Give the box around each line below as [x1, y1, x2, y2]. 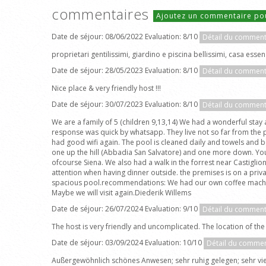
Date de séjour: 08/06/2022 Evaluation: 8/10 [52, 31, 199, 42]
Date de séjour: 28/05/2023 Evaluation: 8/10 [52, 65, 199, 76]
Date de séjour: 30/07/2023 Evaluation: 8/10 [52, 99, 199, 110]
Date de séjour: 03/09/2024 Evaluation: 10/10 [52, 237, 204, 248]
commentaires [52, 4, 153, 24]
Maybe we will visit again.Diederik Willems [52, 188, 191, 198]
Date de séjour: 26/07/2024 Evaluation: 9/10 [52, 204, 199, 214]
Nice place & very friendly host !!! [52, 83, 161, 93]
